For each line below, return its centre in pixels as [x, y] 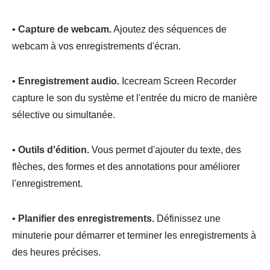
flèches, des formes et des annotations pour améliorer [126, 166]
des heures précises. [56, 252]
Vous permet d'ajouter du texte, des [165, 149]
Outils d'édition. [54, 149]
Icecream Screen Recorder [178, 81]
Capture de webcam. [65, 29]
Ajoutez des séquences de [169, 29]
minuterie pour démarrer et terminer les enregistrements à [134, 235]
